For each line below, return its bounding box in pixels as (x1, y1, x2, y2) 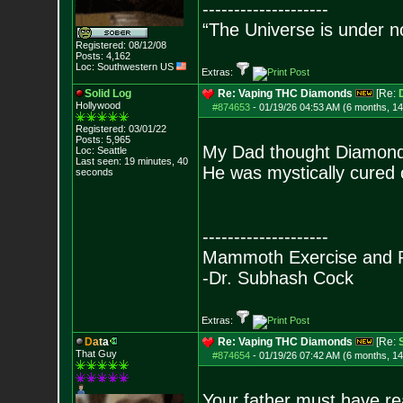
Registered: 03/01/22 (75, 123, 166, 134)
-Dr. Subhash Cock (201, 268, 354, 288)
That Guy (75, 348, 117, 359)
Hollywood (75, 100, 121, 111)
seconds (75, 166, 113, 177)
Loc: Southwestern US (75, 61, 176, 72)
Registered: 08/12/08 (75, 40, 166, 50)
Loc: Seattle (75, 145, 127, 156)
